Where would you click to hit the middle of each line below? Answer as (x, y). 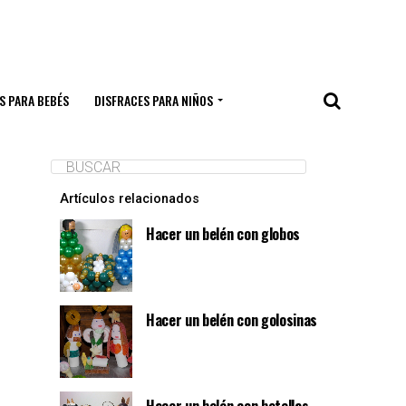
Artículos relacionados (130, 199)
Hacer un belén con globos (223, 234)
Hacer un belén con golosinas (232, 320)
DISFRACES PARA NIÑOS (154, 100)
